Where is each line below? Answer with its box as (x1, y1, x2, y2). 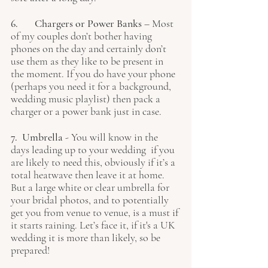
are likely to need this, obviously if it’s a (11, 156, 178, 169)
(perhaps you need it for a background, (11, 80, 173, 93)
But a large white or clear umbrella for (11, 181, 172, 194)
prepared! (11, 243, 52, 257)
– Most (142, 17, 176, 30)
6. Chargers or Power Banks (35, 17, 142, 30)
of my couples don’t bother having (11, 29, 154, 42)
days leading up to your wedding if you (11, 143, 177, 156)
